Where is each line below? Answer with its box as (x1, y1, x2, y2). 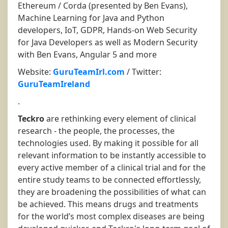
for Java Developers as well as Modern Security (18, 37, 197, 48)
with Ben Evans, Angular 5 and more (18, 49, 157, 61)
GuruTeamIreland (18, 78, 90, 90)
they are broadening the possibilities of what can (18, 186, 206, 198)
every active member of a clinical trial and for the (18, 162, 206, 174)
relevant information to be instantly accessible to (18, 150, 206, 161)
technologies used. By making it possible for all (18, 137, 198, 149)
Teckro (18, 113, 44, 125)
